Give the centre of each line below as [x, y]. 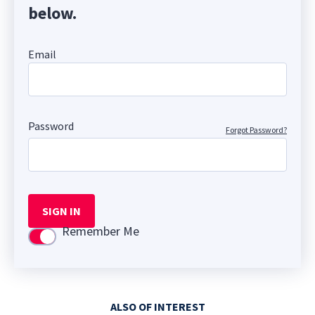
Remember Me [101, 231]
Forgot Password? [256, 129]
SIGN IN [62, 211]
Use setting [59, 238]
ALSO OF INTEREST [157, 307]
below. [52, 13]
